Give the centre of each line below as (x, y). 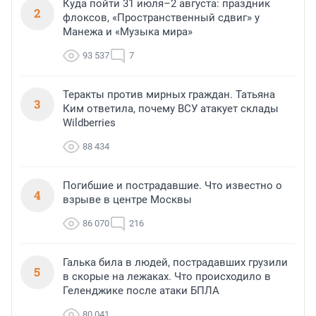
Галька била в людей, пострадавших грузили (175, 263)
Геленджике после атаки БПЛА (141, 291)
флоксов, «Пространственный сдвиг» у (161, 18)
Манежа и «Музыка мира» (128, 32)
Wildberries (89, 123)
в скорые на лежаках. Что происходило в (167, 277)
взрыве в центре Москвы (127, 200)
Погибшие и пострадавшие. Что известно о (172, 186)
